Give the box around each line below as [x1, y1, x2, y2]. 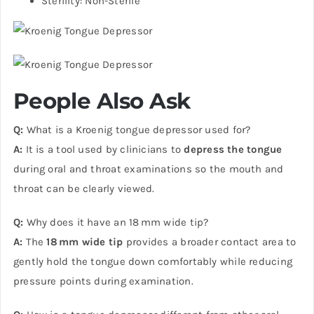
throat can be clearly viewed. [13, 182, 155, 196]
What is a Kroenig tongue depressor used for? [23, 123, 251, 137]
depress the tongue [184, 143, 282, 156]
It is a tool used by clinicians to [22, 143, 184, 156]
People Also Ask [13, 88, 191, 115]
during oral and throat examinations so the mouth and [13, 163, 284, 176]
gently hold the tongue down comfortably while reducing [13, 255, 293, 268]
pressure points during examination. [13, 275, 193, 288]
